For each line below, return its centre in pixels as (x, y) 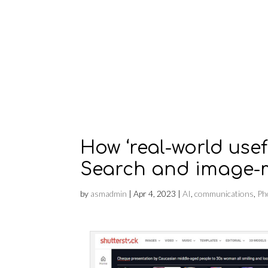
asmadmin (109, 194)
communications (224, 194)
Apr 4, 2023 (155, 194)
